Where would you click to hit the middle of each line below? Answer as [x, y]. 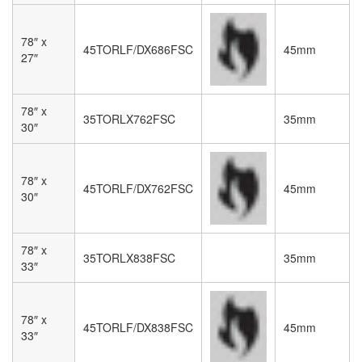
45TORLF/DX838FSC [138, 327]
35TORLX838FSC [129, 257]
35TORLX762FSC [129, 118]
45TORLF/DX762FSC [138, 188]
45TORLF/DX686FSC [138, 49]
